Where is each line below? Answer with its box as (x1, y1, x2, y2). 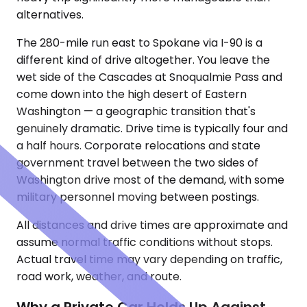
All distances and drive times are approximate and (16, 217, 288, 233)
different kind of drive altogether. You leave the (16, 52, 270, 68)
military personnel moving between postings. (16, 189, 259, 205)
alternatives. (16, 7, 84, 23)
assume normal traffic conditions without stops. (16, 234, 273, 250)
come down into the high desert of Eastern (16, 86, 247, 102)
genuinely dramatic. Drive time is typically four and (16, 121, 288, 136)
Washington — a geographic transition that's (16, 103, 256, 119)
